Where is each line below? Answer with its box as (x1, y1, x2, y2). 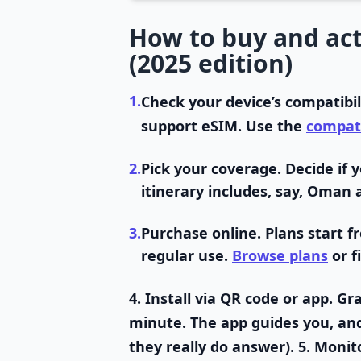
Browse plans (232, 246, 328, 265)
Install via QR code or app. (145, 288, 333, 308)
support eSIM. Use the (141, 116, 306, 135)
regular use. (141, 246, 232, 265)
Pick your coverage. (141, 159, 281, 178)
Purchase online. (141, 223, 261, 243)
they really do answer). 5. (129, 337, 314, 356)
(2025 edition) (129, 47, 293, 80)
